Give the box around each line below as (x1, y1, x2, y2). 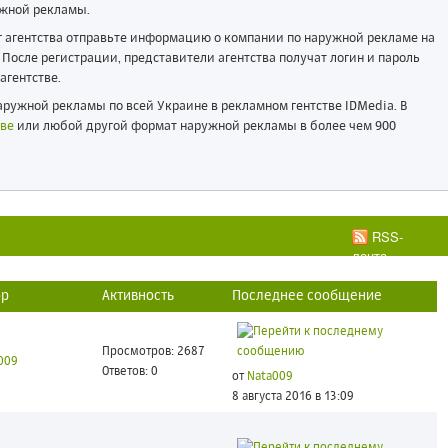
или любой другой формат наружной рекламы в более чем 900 (13, 120, 396, 133)
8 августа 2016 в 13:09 (231, 391, 354, 403)
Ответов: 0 (101, 366, 158, 378)
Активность (101, 289, 174, 303)
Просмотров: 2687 (101, 346, 205, 358)
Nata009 (246, 371, 293, 383)
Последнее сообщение (231, 289, 382, 303)
